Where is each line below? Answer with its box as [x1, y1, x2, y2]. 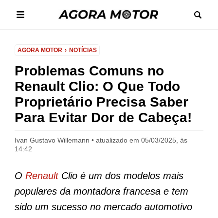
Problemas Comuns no [15, 63, 164, 78]
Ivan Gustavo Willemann [15, 136, 90, 144]
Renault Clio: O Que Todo [15, 79, 180, 94]
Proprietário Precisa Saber [15, 94, 188, 109]
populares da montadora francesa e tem [15, 186, 188, 197]
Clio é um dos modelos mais [58, 170, 183, 181]
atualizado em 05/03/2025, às [96, 136, 187, 144]
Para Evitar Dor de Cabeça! [15, 110, 192, 125]
